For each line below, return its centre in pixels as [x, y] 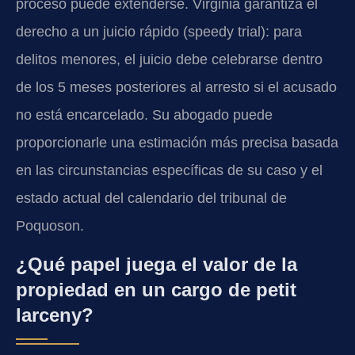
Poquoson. [50, 226]
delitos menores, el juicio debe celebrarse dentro [169, 60]
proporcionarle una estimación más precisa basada [177, 143]
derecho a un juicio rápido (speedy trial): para [159, 32]
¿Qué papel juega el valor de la [157, 264]
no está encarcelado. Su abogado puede [144, 115]
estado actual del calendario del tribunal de [151, 198]
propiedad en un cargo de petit [156, 289]
